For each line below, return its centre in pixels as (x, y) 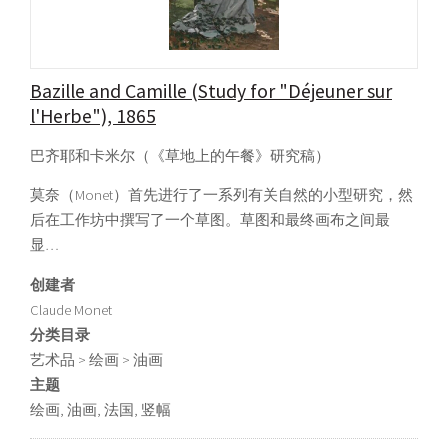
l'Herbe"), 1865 (93, 115)
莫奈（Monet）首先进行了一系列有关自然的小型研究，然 (221, 195)
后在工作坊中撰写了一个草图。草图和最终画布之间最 (210, 220)
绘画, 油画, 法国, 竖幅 (100, 409)
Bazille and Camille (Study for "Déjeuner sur (211, 90)
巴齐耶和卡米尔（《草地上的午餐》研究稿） (180, 155)
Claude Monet (71, 309)
